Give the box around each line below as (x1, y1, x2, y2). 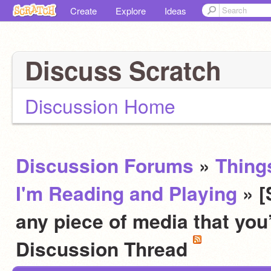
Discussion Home (25, 92, 175, 119)
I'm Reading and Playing (16, 179, 237, 207)
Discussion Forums (16, 151, 194, 179)
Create (70, 4, 97, 17)
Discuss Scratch (25, 52, 221, 88)
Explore (116, 4, 146, 17)
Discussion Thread (16, 235, 193, 263)
